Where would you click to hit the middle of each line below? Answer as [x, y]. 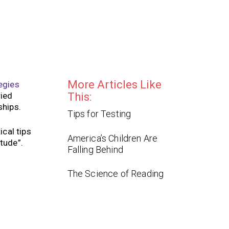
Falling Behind [95, 149]
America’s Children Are [112, 138]
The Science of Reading [116, 174]
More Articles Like [114, 85]
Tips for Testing [99, 114]
